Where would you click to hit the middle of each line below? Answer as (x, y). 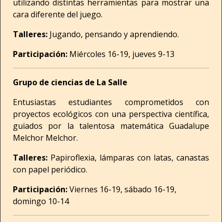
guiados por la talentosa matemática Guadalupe (111, 126)
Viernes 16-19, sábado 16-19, (122, 189)
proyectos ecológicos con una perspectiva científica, (111, 114)
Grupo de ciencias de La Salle (70, 82)
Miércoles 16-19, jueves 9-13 (121, 54)
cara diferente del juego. (58, 14)
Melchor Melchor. (45, 138)
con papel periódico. (50, 169)
